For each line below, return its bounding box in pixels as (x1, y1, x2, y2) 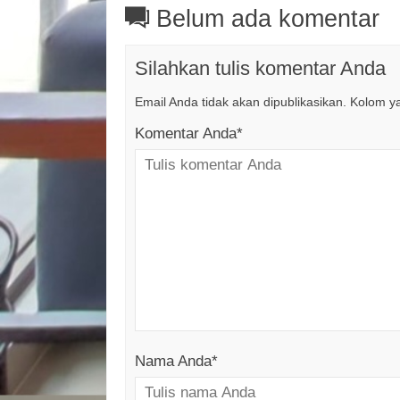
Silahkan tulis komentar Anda (135, 56, 386, 79)
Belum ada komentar (149, 4, 379, 32)
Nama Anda (135, 352, 212, 370)
